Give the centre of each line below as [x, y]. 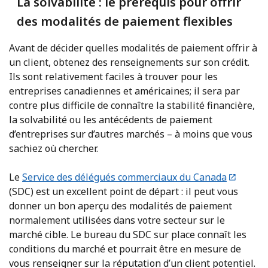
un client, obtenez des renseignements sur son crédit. [129, 62]
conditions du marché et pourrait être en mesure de [125, 249]
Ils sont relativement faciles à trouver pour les [113, 76]
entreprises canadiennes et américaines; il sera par [124, 91]
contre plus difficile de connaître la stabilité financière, [132, 105]
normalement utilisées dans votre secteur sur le [117, 220]
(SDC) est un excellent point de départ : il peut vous [124, 191]
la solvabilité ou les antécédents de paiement [111, 119]
